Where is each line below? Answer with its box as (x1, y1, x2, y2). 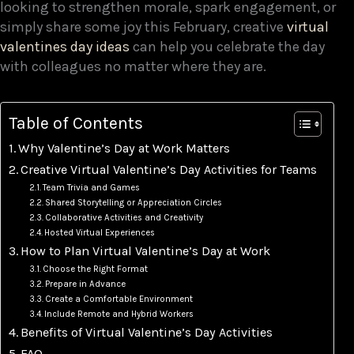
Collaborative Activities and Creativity (44, 212, 203, 223)
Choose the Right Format (42, 263, 148, 274)
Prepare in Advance (44, 278, 126, 289)
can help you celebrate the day (130, 38, 325, 55)
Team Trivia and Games (42, 182, 140, 193)
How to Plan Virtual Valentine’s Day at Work (21, 243, 271, 258)
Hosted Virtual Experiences (43, 227, 155, 238)
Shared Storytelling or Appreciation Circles (44, 197, 222, 208)
